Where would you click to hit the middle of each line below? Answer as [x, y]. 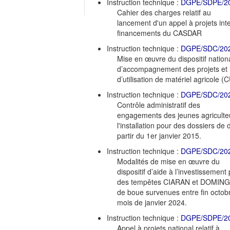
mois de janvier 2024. [152, 202]
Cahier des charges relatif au [164, 12]
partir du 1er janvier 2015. [159, 135]
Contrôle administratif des [159, 104]
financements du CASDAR [159, 33]
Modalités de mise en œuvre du [168, 161]
